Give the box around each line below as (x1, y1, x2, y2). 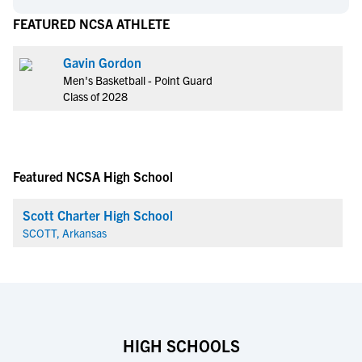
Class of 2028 (63, 89, 128, 103)
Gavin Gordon (63, 54, 141, 70)
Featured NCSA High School (13, 168, 173, 184)
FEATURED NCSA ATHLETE (13, 15, 170, 32)
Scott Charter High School (23, 207, 173, 223)
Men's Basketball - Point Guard (63, 73, 213, 87)
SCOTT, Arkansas (23, 225, 107, 240)
